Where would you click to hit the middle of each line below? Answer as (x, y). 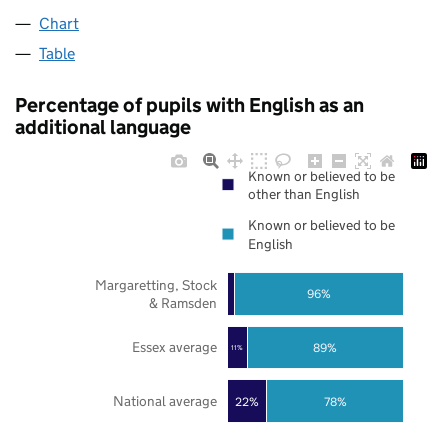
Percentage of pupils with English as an (189, 105)
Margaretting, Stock (156, 284)
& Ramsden (182, 302)
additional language (103, 127)
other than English (304, 194)
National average (164, 401)
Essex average (174, 347)
